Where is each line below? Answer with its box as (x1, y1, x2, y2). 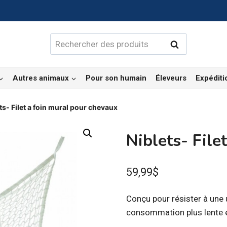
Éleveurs (156, 73, 186, 83)
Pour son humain (86, 73, 146, 83)
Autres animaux (13, 73, 69, 83)
